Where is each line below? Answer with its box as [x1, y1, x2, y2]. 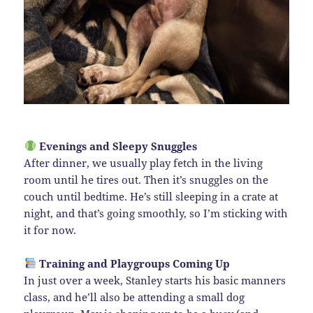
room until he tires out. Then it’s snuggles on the [24, 172, 269, 187]
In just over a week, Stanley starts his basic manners [24, 272, 286, 287]
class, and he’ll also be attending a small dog [24, 289, 245, 304]
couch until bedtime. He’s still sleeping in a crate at [24, 189, 279, 203]
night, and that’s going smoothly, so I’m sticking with [24, 205, 289, 220]
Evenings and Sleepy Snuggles [38, 138, 197, 153]
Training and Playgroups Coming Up [38, 256, 230, 270]
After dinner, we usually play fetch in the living [24, 155, 263, 170]
